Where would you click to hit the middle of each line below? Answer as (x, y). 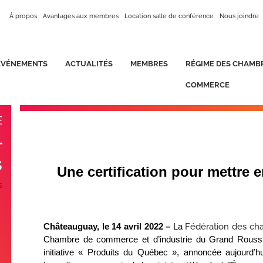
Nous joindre (239, 16)
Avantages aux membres (80, 16)
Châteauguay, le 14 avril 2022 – (108, 226)
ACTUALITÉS (89, 64)
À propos (23, 16)
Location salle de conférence (169, 16)
